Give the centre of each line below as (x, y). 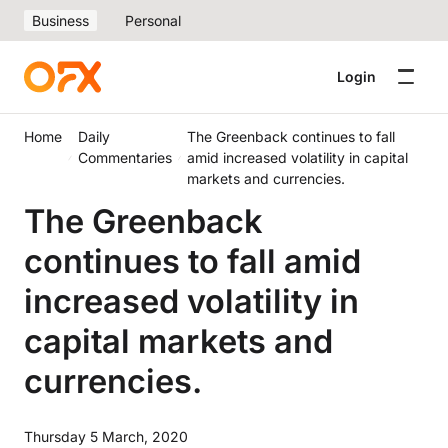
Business (60, 20)
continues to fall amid (192, 261)
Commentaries (124, 157)
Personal (153, 20)
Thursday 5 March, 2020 (106, 436)
